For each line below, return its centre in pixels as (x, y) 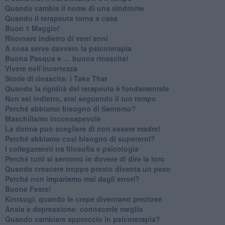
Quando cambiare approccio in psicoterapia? (82, 219)
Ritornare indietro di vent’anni (56, 38)
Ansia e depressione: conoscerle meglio (74, 209)
